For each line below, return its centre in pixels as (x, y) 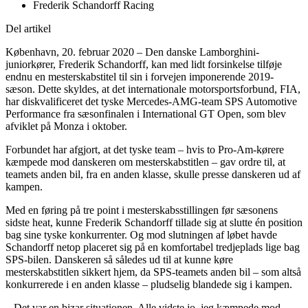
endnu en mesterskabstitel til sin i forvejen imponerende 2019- (140, 76)
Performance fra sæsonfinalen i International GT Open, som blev (146, 113)
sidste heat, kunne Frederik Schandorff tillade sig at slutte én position (154, 222)
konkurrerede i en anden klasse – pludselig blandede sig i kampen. (149, 284)
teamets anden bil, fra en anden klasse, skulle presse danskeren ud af (153, 174)
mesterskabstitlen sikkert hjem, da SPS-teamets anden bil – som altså (153, 272)
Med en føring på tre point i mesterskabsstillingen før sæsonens (142, 210)
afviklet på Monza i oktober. (66, 126)
